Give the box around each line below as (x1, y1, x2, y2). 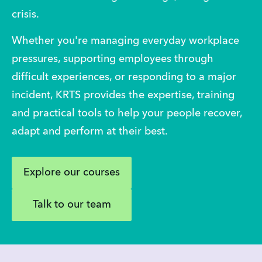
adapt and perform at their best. (12, 126, 170, 137)
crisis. (12, 9, 39, 20)
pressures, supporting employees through (12, 53, 213, 64)
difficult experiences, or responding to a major (12, 71, 236, 82)
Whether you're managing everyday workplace (12, 35, 239, 46)
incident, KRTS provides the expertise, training (12, 89, 235, 101)
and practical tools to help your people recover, (12, 108, 242, 119)
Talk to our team (32, 199, 111, 210)
